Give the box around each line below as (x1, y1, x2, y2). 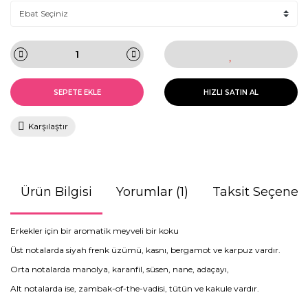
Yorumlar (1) (116, 184, 188, 199)
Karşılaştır (28, 121, 68, 131)
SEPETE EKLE (53, 87, 101, 97)
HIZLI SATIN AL (203, 87, 258, 97)
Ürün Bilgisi (21, 184, 92, 199)
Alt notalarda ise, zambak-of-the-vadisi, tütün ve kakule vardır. (10, 283, 259, 294)
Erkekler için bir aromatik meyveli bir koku (10, 225, 179, 236)
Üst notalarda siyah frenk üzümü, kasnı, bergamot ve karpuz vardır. (10, 245, 280, 255)
